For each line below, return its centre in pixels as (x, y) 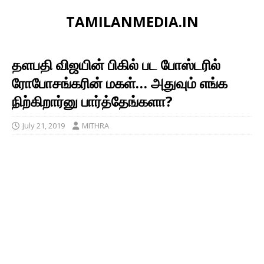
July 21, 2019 (44, 126)
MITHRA (95, 126)
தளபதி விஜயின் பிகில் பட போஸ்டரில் (116, 65)
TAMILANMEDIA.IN (132, 22)
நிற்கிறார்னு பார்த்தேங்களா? (92, 101)
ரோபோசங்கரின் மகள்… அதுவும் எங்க (120, 83)
